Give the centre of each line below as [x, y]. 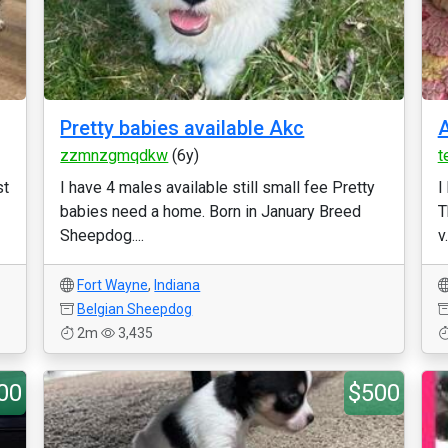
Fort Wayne [113, 285]
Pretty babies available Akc [182, 128]
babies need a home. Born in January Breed [211, 211]
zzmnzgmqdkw [114, 155]
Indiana [177, 285]
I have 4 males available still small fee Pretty [218, 187]
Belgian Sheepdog [135, 309]
